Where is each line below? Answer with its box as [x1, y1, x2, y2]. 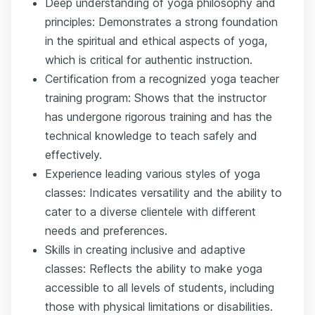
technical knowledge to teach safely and [45, 129, 257, 143]
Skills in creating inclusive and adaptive [45, 243, 245, 257]
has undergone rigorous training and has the [45, 110, 272, 124]
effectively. [45, 148, 102, 162]
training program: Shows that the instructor [45, 91, 266, 105]
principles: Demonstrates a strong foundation [45, 15, 278, 29]
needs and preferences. [45, 224, 167, 238]
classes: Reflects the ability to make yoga [45, 262, 262, 276]
